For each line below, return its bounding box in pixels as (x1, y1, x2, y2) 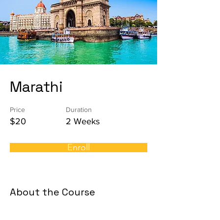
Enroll (67, 142, 90, 153)
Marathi (10, 77, 63, 96)
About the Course (10, 186, 95, 198)
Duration (66, 106, 92, 113)
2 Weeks (66, 116, 100, 126)
